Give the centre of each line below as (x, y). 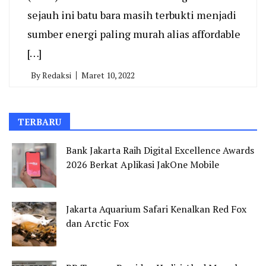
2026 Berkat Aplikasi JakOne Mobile (142, 164)
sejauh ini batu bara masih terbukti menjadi (132, 15)
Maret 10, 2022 (108, 75)
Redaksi (57, 75)
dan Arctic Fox (97, 223)
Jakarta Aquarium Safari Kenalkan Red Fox (156, 209)
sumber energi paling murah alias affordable (134, 34)
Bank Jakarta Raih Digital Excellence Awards (160, 150)
